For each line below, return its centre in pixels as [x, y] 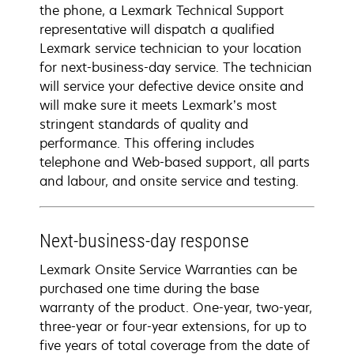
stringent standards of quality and [144, 124]
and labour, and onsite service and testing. [169, 181]
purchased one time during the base [149, 288]
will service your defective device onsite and [171, 86]
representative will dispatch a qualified [157, 29]
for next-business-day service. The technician [176, 67]
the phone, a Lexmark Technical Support [162, 10]
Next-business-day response [144, 241]
